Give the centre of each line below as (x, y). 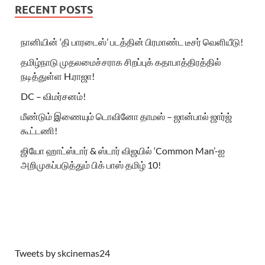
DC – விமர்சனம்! (53, 96)
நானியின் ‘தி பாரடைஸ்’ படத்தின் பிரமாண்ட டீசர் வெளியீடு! (132, 41)
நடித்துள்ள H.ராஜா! (58, 76)
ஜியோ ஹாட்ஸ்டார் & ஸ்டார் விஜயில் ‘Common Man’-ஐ (123, 150)
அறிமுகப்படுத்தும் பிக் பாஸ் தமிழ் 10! (91, 164)
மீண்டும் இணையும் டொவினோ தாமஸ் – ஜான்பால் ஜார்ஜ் (126, 116)
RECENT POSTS (54, 9)
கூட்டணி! (39, 130)
